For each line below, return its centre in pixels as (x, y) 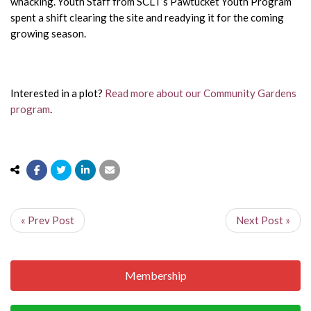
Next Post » (263, 220)
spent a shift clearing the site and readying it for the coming (147, 17)
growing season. (48, 33)
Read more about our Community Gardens (201, 93)
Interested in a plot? (58, 93)
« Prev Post (48, 220)
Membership (155, 275)
